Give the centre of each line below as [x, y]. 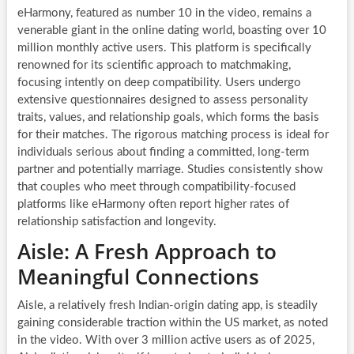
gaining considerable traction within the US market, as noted [172, 322]
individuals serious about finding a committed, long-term [163, 152]
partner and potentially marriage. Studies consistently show [170, 169]
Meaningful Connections [138, 276]
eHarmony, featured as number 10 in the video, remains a [164, 13]
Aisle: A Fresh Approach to [147, 251]
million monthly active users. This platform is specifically [164, 47]
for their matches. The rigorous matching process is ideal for [173, 134]
